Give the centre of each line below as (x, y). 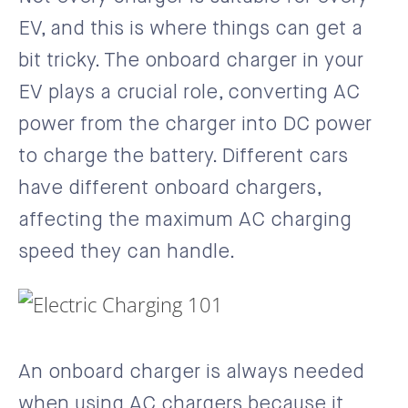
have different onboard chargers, (169, 188)
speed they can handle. (127, 252)
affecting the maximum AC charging (185, 220)
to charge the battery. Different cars (183, 156)
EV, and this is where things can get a (190, 29)
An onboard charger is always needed (191, 372)
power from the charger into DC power (195, 124)
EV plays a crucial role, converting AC (189, 92)
